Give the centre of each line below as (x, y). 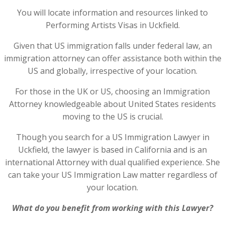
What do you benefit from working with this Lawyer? (113, 208)
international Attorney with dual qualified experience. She (113, 162)
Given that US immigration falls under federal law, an (113, 46)
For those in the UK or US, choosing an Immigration (113, 91)
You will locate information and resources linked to (113, 13)
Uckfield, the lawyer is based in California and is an (113, 150)
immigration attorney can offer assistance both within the (113, 58)
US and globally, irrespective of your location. (113, 71)
